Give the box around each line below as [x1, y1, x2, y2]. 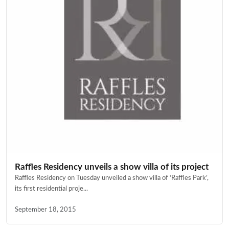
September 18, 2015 [15, 206, 76, 213]
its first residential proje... [15, 185, 88, 192]
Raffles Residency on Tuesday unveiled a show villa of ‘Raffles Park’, [15, 174, 209, 181]
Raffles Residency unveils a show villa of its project [15, 162, 209, 171]
